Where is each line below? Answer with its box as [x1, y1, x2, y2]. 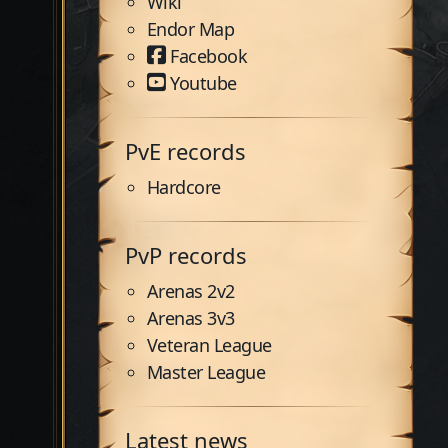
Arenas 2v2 [146, 279, 235, 303]
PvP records [125, 240, 247, 270]
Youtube [170, 71, 237, 95]
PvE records [125, 136, 246, 166]
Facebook [170, 44, 248, 68]
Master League [146, 360, 266, 384]
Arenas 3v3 [146, 306, 235, 330]
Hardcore [146, 175, 221, 199]
